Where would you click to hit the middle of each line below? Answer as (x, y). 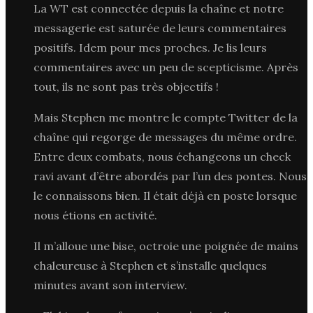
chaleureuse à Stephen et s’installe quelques (150, 265)
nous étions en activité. (95, 215)
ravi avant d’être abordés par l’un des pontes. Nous (170, 176)
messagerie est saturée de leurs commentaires (160, 28)
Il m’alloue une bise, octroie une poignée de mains (166, 246)
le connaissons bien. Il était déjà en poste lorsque (165, 195)
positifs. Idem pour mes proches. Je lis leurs (150, 47)
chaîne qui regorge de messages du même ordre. (165, 137)
